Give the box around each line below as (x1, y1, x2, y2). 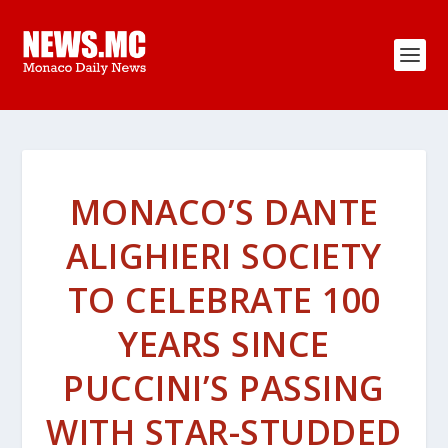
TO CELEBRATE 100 (67, 277, 381, 323)
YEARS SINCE (118, 321, 330, 367)
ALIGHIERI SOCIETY (66, 233, 382, 279)
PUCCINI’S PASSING (63, 365, 385, 411)
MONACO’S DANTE (69, 189, 379, 235)
